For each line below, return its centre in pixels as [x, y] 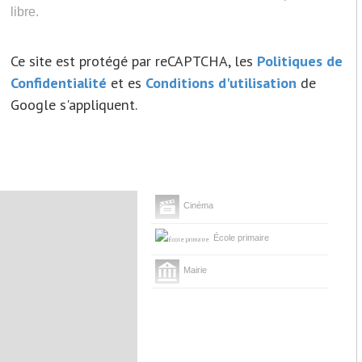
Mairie [195, 269]
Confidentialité [59, 82]
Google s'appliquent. [74, 104]
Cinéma [198, 205]
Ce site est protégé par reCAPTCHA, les [134, 61]
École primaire [241, 238]
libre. [25, 11]
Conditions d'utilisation [221, 82]
